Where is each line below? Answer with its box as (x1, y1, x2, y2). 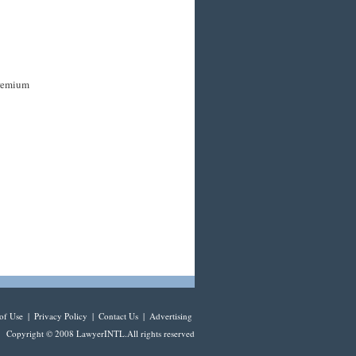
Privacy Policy (34, 310, 87, 322)
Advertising (149, 310, 192, 322)
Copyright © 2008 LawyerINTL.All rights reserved (6, 327, 195, 339)
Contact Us (99, 310, 138, 322)
